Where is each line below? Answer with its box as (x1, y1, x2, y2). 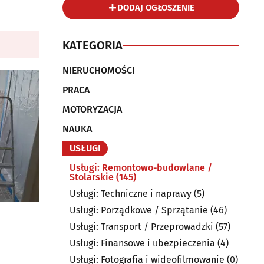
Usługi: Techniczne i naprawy (70, 188, 192, 199)
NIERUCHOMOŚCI (62, 65, 135, 76)
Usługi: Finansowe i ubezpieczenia (70, 237, 215, 249)
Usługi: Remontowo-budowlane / (70, 162, 212, 173)
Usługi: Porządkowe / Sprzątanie (70, 204, 208, 216)
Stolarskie (70, 171, 114, 183)
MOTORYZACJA (62, 104, 122, 115)
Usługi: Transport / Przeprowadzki (70, 221, 213, 232)
